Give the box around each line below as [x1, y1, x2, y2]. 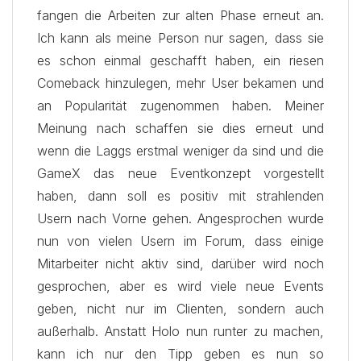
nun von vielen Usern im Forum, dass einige [37, 233, 324, 249]
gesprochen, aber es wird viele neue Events [37, 278, 324, 294]
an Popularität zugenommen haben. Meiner [37, 98, 324, 114]
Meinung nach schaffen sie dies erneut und [37, 120, 324, 136]
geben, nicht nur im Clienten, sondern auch [37, 301, 324, 317]
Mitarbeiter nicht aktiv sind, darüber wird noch [37, 255, 324, 272]
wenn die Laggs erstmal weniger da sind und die [37, 143, 324, 159]
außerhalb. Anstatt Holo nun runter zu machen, [37, 323, 324, 339]
